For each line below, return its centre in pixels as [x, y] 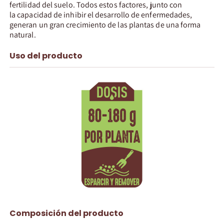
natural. [23, 34]
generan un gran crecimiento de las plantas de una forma [105, 24]
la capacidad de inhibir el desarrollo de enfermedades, [101, 14]
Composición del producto [66, 213]
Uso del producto [46, 55]
